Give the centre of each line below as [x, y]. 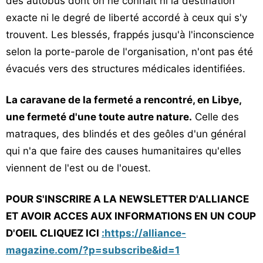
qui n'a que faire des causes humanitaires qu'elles [124, 151]
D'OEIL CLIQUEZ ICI [54, 233]
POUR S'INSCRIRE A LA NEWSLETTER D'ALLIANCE [127, 199]
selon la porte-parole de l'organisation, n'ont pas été [129, 52]
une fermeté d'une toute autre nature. [99, 117]
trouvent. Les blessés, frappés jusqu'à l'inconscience [130, 35]
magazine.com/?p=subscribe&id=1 [93, 250]
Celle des [215, 117]
